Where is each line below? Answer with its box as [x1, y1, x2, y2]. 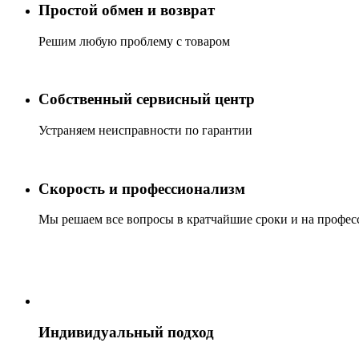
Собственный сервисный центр [38, 91, 255, 108]
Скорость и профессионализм [38, 179, 245, 197]
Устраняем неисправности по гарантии [38, 123, 252, 137]
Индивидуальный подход [38, 324, 214, 341]
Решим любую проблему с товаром [38, 34, 230, 48]
